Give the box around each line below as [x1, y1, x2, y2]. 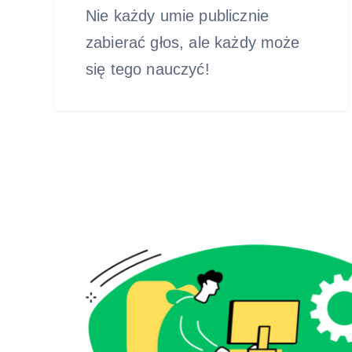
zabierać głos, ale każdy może [86, 34, 300, 51]
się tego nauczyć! [86, 60, 210, 78]
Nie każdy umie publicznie [86, 7, 269, 24]
